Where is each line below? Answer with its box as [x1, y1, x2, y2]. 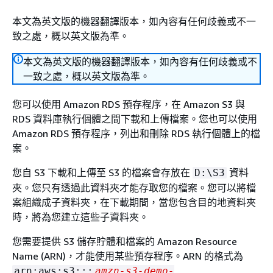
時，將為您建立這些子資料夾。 [12, 211, 149, 223]
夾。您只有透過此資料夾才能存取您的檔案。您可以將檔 [12, 182, 256, 194]
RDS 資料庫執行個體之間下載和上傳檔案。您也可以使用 [12, 113, 257, 125]
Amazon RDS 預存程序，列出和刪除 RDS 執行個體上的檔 [12, 127, 260, 140]
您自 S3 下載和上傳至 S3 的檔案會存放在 [12, 166, 193, 179]
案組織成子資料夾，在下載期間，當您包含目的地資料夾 [12, 196, 256, 208]
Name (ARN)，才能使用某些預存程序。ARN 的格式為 [12, 250, 243, 262]
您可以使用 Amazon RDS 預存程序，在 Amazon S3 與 [12, 98, 245, 110]
